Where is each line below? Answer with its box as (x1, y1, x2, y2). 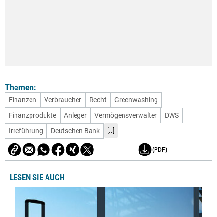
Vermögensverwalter (94, 111, 157, 120)
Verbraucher (44, 96, 81, 104)
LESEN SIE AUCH (10, 172, 64, 182)
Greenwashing (114, 96, 158, 104)
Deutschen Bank (51, 127, 100, 135)
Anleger (64, 111, 87, 120)
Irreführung (9, 127, 43, 135)
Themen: (5, 83, 36, 93)
